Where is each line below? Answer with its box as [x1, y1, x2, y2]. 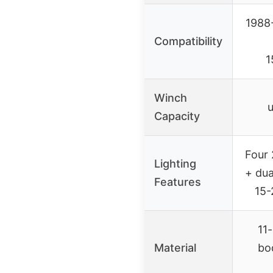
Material [154, 241, 196, 254]
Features [154, 175, 201, 188]
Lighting [154, 157, 196, 170]
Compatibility [154, 34, 222, 48]
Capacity [154, 109, 200, 122]
